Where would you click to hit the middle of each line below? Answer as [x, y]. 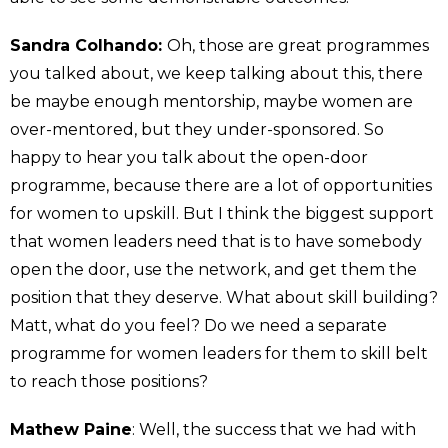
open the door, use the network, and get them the [213, 269]
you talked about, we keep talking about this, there [216, 73]
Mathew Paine [71, 429]
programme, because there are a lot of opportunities [221, 185]
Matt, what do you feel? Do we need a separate [198, 325]
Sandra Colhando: [88, 45]
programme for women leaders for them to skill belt [219, 353]
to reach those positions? [109, 381]
